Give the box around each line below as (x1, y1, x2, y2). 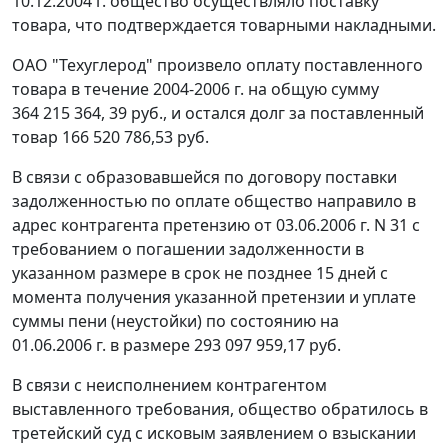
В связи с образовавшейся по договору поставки (12, 166, 397, 189)
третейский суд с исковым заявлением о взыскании (12, 422, 416, 445)
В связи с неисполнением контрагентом (12, 374, 327, 397)
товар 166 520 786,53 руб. (12, 126, 209, 149)
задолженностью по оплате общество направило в (12, 190, 416, 213)
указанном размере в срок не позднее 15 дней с (12, 262, 388, 285)
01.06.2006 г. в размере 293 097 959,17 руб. (12, 334, 341, 357)
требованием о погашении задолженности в (12, 238, 364, 261)
